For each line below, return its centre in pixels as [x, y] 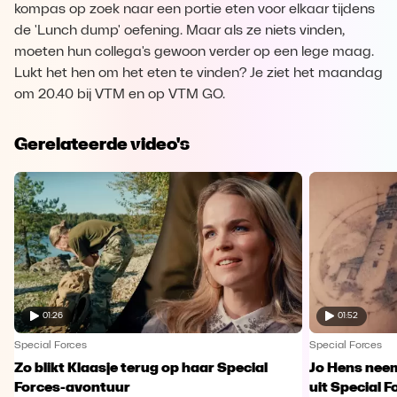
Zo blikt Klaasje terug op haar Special [141, 368]
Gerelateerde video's [102, 144]
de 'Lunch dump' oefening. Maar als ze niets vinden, [179, 31]
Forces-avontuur [72, 388]
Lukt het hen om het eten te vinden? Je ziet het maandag [198, 74]
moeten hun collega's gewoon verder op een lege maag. [194, 52]
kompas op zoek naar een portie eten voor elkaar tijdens [195, 10]
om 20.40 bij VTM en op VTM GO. [120, 95]
